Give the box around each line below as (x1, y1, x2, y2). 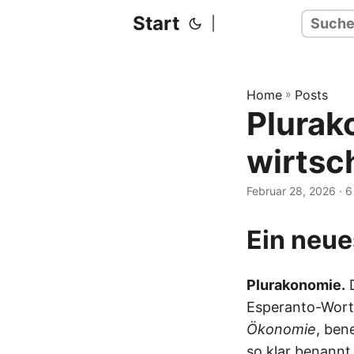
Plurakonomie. (247, 277, 345, 293)
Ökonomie (247, 321, 316, 337)
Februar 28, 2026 (247, 184, 336, 198)
